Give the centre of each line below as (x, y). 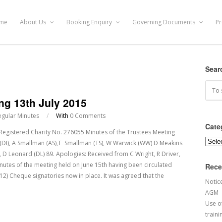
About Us (34, 22)
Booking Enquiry (90, 22)
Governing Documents (165, 22)
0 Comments (88, 116)
